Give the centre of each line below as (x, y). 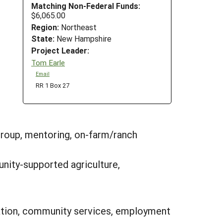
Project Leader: (60, 51)
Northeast (78, 27)
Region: (45, 27)
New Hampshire (83, 39)
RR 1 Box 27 (52, 85)
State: (43, 39)
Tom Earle (48, 62)
